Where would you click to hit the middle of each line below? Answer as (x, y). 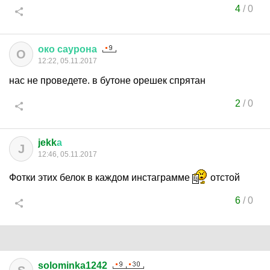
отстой (224, 177)
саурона (77, 49)
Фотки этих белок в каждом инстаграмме (101, 177)
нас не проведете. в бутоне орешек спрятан (107, 80)
